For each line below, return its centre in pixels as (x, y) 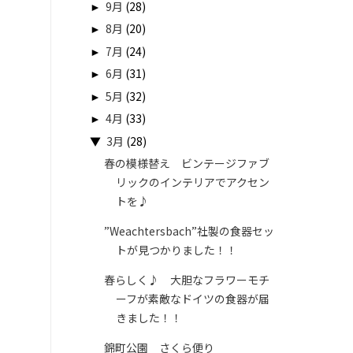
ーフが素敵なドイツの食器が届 (192, 299)
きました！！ (149, 318)
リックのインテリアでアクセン (192, 182)
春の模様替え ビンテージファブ (186, 163)
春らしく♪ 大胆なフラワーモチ (186, 280)
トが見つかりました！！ (176, 250)
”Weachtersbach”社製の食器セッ (189, 231)
